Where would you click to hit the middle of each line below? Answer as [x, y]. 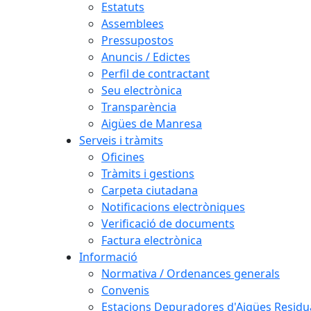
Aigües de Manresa [152, 124]
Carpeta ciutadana [150, 190]
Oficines [123, 157]
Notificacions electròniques [173, 207]
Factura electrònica [152, 240]
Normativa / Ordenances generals [191, 274]
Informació [108, 257]
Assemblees [133, 24]
